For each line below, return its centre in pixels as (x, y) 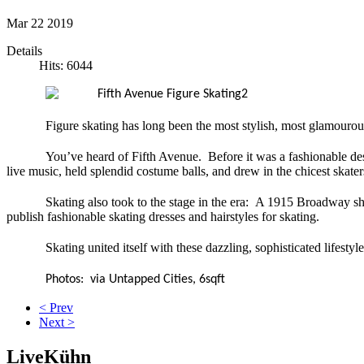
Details (24, 50)
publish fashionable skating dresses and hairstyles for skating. (163, 216)
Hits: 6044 (66, 65)
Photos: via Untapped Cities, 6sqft (135, 279)
